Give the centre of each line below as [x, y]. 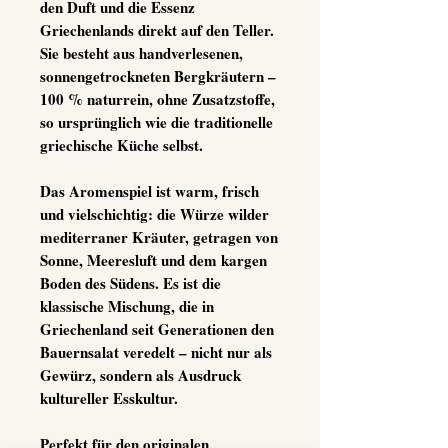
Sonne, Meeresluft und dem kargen [153, 259]
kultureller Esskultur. [109, 397]
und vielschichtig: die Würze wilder [154, 213]
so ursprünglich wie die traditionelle [156, 121]
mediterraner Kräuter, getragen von [159, 236]
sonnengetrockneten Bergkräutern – [158, 75]
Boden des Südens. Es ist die [130, 282]
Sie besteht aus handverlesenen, [141, 52]
